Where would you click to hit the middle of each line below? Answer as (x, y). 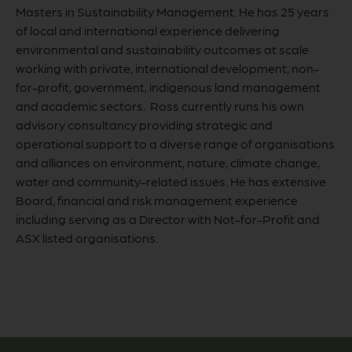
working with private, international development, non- (167, 68)
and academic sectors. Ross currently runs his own (160, 105)
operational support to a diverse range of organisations (175, 143)
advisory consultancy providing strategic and (144, 124)
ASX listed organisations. (87, 237)
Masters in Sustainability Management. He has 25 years (172, 11)
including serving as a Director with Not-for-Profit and (168, 218)
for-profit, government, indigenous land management (168, 86)
